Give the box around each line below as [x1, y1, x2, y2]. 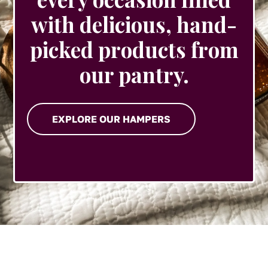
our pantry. [79, 60, 189, 89]
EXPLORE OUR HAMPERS [52, 113, 171, 126]
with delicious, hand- [31, 10, 237, 39]
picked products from [29, 35, 239, 64]
